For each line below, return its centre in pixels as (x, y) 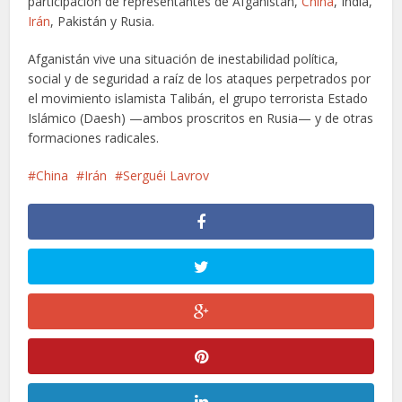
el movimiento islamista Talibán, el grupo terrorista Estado (198, 98)
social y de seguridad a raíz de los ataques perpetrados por (200, 78)
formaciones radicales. (94, 137)
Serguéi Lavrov (166, 175)
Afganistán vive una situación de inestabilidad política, (184, 58)
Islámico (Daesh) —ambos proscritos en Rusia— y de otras (201, 118)
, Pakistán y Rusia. (103, 21)
